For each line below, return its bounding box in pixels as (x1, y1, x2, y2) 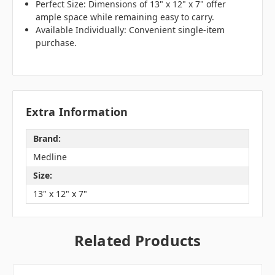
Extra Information (26, 104, 128, 119)
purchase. (36, 37, 77, 49)
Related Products (74, 230, 201, 250)
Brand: (33, 133, 61, 145)
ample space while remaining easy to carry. (36, 11, 215, 23)
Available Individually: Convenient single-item (36, 24, 225, 36)
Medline (33, 151, 67, 163)
